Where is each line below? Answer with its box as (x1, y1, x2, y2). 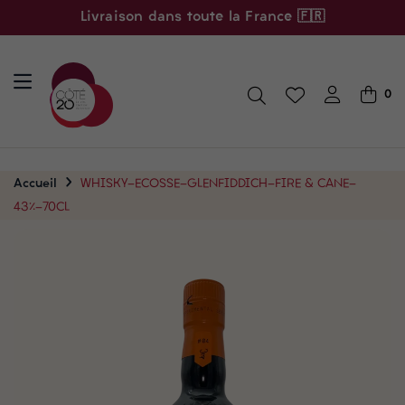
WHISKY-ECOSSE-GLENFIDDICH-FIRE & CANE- (80, 178, 356, 191)
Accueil (14, 178, 57, 191)
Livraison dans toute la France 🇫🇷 (80, 10, 325, 24)
